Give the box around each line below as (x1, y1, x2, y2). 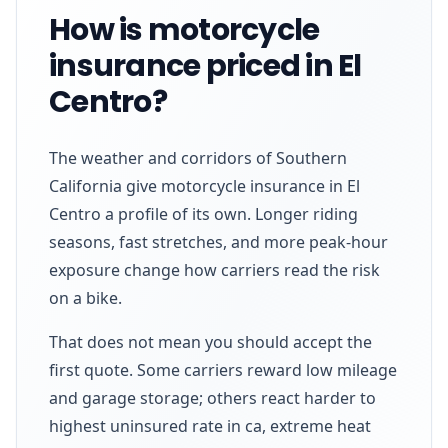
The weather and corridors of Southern (49, 146, 347, 169)
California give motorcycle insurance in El (49, 174, 360, 197)
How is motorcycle (49, 8, 320, 51)
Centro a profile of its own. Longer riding (49, 202, 358, 225)
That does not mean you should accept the (49, 330, 372, 353)
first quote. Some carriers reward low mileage (49, 358, 397, 381)
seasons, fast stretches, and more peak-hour (49, 230, 388, 253)
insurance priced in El (49, 44, 362, 87)
